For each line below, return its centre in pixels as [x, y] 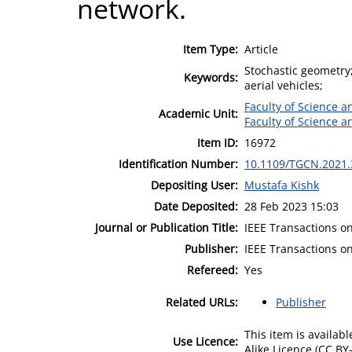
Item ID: [218, 142]
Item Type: [211, 49]
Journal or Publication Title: [167, 227]
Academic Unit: [198, 113]
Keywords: [211, 77]
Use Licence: [205, 341]
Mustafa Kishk [282, 185]
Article [261, 49]
